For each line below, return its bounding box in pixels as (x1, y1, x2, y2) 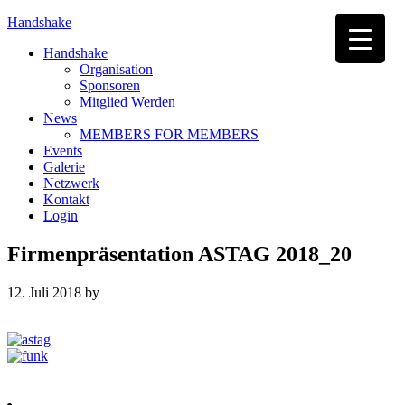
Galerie (43, 159, 85, 174)
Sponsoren (80, 78, 140, 93)
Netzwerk (43, 175, 99, 191)
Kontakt (43, 192, 89, 207)
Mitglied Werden (80, 94, 175, 109)
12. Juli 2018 (7, 284, 81, 300)
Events (43, 143, 82, 158)
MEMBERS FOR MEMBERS (80, 127, 259, 142)
